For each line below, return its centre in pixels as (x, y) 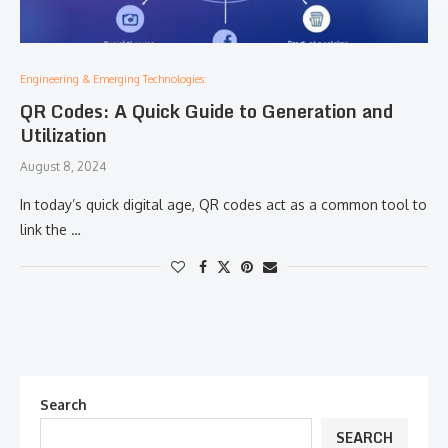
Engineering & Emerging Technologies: (113, 79)
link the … (50, 229)
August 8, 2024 (63, 166)
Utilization (63, 135)
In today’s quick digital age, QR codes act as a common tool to (223, 204)
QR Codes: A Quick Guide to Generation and (206, 111)
